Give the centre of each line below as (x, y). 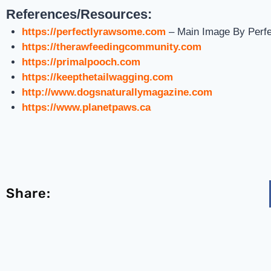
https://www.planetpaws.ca (86, 107)
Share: (28, 193)
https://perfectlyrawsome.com (93, 32)
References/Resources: (79, 14)
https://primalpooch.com (81, 62)
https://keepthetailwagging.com (97, 77)
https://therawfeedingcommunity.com (111, 47)
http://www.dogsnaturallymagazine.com (117, 92)
